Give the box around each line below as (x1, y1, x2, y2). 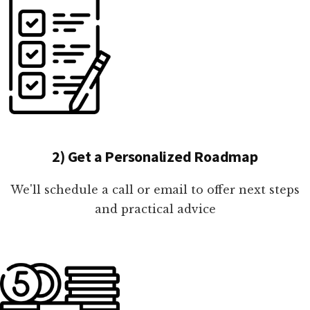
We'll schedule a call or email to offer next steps (10, 183, 300, 197)
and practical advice (94, 202, 216, 217)
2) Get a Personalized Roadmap (52, 147, 258, 167)
